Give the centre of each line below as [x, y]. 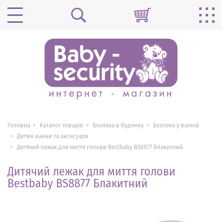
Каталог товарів [61, 125]
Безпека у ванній [176, 125]
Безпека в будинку [118, 125]
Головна [19, 125]
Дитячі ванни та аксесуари [53, 136]
